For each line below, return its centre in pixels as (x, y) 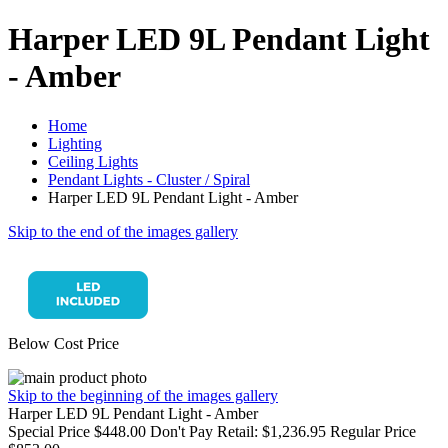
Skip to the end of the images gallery (123, 231)
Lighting (75, 143)
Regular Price (373, 431)
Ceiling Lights (93, 161)
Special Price (51, 431)
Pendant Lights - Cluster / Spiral (149, 179)
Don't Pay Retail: (204, 431)
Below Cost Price (63, 343)
